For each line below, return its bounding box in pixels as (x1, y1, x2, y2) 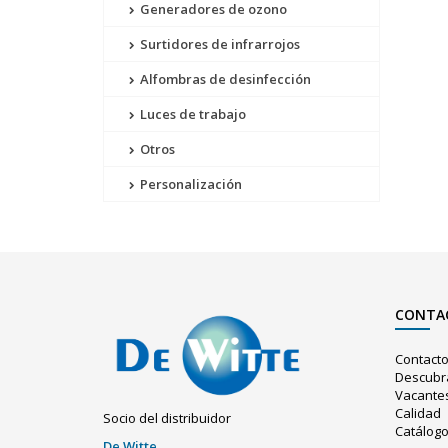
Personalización (137, 175, 242, 193)
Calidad (395, 404, 441, 422)
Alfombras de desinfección (137, 70, 311, 88)
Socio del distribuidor (103, 409, 231, 428)
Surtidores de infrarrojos (137, 35, 300, 53)
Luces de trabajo (137, 105, 246, 123)
